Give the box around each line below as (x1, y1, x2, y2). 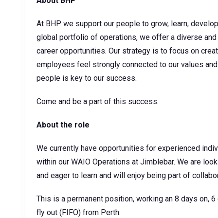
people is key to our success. (36, 73, 137, 83)
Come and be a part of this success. (36, 97, 159, 106)
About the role (36, 120, 90, 129)
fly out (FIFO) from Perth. (36, 208, 121, 217)
